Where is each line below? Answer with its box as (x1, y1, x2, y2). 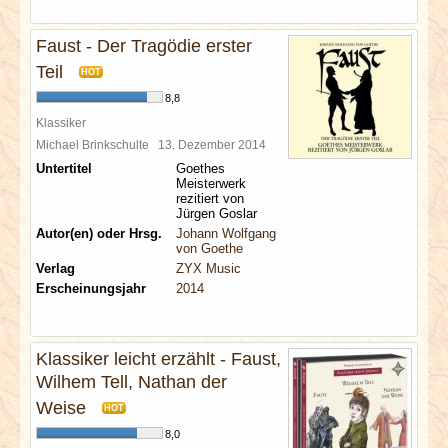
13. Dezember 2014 (158, 138, 272, 151)
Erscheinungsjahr (36, 281, 146, 296)
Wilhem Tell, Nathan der (36, 372, 227, 392)
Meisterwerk (176, 176, 246, 191)
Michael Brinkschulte (36, 138, 158, 151)
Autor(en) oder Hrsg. (36, 226, 162, 241)
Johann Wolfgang (176, 226, 276, 241)
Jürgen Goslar (176, 206, 257, 221)
